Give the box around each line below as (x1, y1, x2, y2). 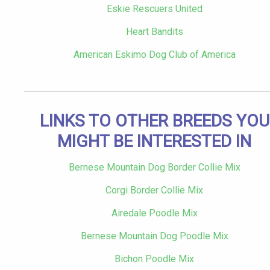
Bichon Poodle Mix (115, 253, 194, 265)
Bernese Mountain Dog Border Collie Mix (68, 162, 240, 174)
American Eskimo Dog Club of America (73, 49, 236, 61)
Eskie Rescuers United (106, 3, 202, 15)
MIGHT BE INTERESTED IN (57, 131, 251, 152)
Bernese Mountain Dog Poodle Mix (80, 230, 228, 242)
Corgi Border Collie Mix (105, 184, 203, 196)
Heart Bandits (125, 26, 183, 38)
